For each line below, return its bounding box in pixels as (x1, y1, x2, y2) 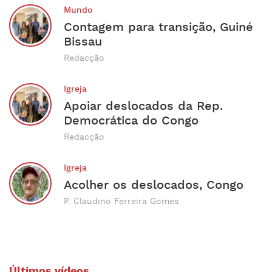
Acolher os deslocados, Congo (64, 177, 243, 193)
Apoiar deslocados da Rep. (64, 98, 223, 114)
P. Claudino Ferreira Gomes (64, 195, 178, 207)
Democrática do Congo (64, 112, 199, 129)
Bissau (64, 33, 102, 50)
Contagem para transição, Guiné (64, 19, 253, 35)
